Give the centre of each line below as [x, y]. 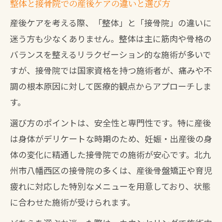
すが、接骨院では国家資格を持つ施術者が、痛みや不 [111, 70]
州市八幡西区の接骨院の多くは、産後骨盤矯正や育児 [111, 170]
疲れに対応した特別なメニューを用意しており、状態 [110, 186]
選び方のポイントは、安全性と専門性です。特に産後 [111, 123]
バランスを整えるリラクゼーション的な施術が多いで [111, 54]
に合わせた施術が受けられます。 [73, 202]
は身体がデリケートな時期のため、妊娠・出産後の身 [111, 139]
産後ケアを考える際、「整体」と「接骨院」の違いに [111, 23]
